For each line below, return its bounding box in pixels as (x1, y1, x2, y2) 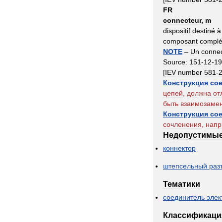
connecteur (163, 16, 201, 24)
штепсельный (163, 162, 207, 170)
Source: (163, 58, 187, 66)
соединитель (163, 193, 205, 201)
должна (187, 89, 211, 97)
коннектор (163, 144, 196, 152)
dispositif (163, 27, 190, 35)
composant (163, 37, 198, 45)
